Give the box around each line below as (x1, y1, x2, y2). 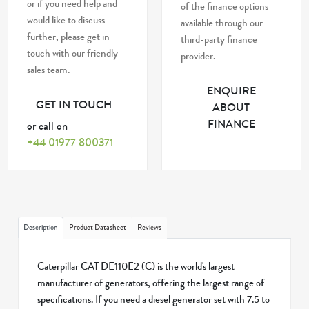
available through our (181, 15, 263, 30)
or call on (27, 118, 68, 134)
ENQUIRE (206, 83, 256, 99)
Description (23, 222, 59, 232)
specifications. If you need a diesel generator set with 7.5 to (37, 292, 270, 307)
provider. (181, 48, 215, 63)
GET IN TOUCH (36, 97, 112, 112)
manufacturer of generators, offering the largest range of (37, 275, 265, 290)
